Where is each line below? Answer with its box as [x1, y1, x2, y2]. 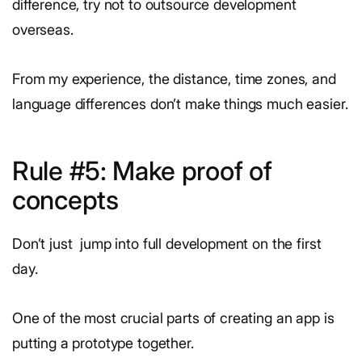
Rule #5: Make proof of [12, 154, 272, 187]
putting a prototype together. [12, 334, 194, 351]
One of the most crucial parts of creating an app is [12, 309, 335, 326]
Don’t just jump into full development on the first [12, 234, 322, 252]
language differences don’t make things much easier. [12, 95, 348, 112]
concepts [12, 183, 119, 216]
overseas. [12, 20, 74, 38]
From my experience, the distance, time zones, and [12, 69, 336, 87]
